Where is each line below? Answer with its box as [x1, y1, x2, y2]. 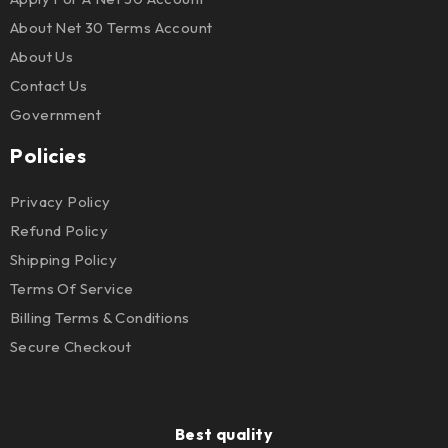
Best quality [174, 424, 274, 444]
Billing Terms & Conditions [10, 308, 190, 327]
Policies [10, 143, 86, 168]
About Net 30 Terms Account [10, 18, 213, 37]
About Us [10, 47, 74, 66]
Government [10, 105, 101, 124]
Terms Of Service [10, 279, 134, 298]
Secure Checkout [10, 337, 131, 356]
